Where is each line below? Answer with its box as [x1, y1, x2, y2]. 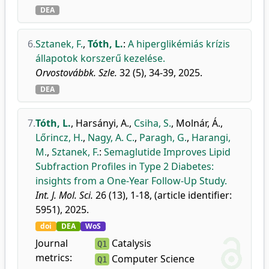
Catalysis [109, 237, 152, 250]
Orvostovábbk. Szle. [35, 66, 117, 79]
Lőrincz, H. [35, 131, 83, 144]
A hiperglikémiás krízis [128, 37, 230, 50]
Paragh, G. [139, 131, 187, 144]
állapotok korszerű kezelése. [35, 52, 165, 65]
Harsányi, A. [76, 116, 129, 130]
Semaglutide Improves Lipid [104, 145, 231, 159]
